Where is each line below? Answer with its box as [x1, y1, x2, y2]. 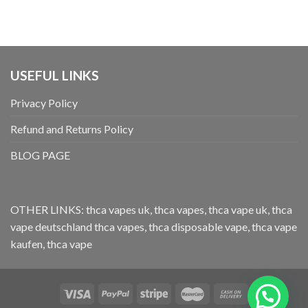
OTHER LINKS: [10, 203, 86, 217]
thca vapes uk [86, 203, 150, 217]
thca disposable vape [148, 220, 247, 234]
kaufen [10, 237, 43, 251]
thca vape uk [208, 203, 267, 217]
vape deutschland [10, 220, 92, 234]
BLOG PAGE [10, 148, 70, 162]
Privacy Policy [10, 96, 78, 110]
